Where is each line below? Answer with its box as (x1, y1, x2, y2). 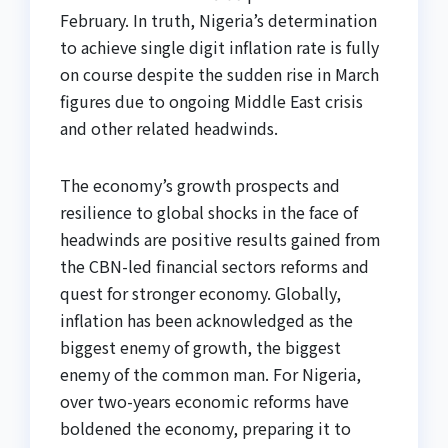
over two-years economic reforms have (60, 389, 349, 414)
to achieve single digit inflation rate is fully (60, 35, 379, 60)
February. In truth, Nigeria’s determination (60, 8, 377, 33)
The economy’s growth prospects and (60, 173, 340, 198)
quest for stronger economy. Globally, (60, 281, 341, 306)
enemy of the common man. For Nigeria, (60, 362, 361, 387)
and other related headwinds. (60, 116, 278, 141)
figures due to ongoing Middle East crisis (60, 89, 363, 114)
